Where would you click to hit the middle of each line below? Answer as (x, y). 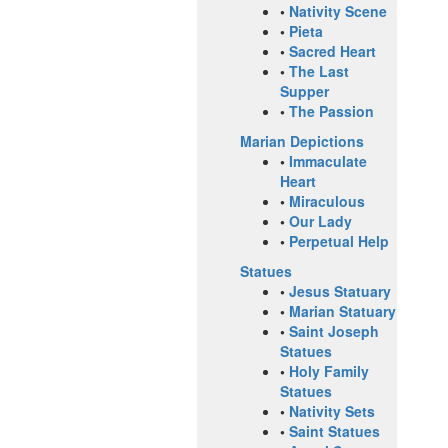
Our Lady (320, 221)
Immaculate (328, 161)
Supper (304, 91)
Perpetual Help (339, 241)
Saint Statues (334, 431)
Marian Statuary (342, 311)
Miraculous (327, 201)
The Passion (331, 111)
